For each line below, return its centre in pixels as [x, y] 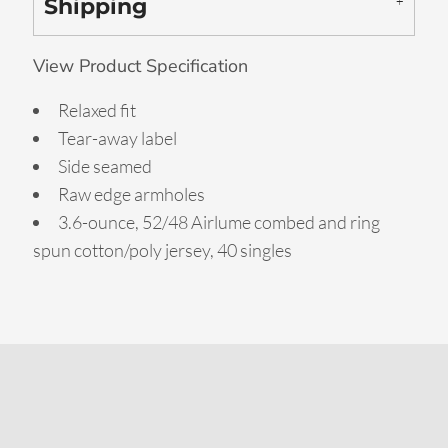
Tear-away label [117, 138]
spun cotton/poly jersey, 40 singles [162, 250]
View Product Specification [140, 66]
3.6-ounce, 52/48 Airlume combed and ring [219, 222]
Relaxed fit [97, 110]
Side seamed [105, 166]
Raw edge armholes [131, 194]
